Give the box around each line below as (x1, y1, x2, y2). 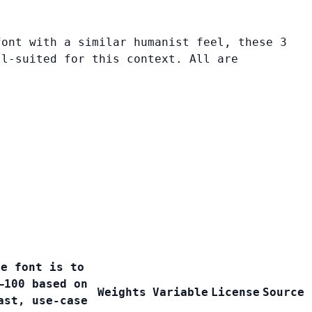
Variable (153, 286, 208, 299)
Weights (97, 286, 146, 299)
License (211, 286, 260, 299)
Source (263, 286, 304, 299)
